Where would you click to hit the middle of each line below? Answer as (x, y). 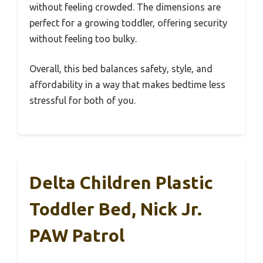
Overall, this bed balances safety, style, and (121, 69)
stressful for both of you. (82, 101)
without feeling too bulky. (83, 39)
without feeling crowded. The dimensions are (125, 7)
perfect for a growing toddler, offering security (128, 23)
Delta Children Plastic (121, 183)
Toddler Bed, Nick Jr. (116, 209)
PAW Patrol (77, 236)
